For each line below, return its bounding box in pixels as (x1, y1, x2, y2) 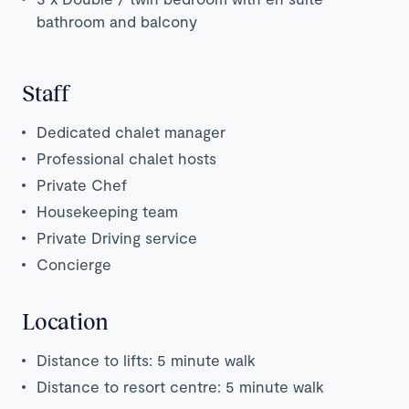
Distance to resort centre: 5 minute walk (37, 377, 324, 396)
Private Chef (37, 175, 127, 194)
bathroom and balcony (37, 12, 197, 31)
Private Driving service (37, 228, 197, 247)
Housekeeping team (37, 202, 178, 221)
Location (22, 308, 109, 335)
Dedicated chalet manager (37, 122, 225, 142)
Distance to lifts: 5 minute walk (37, 351, 256, 370)
